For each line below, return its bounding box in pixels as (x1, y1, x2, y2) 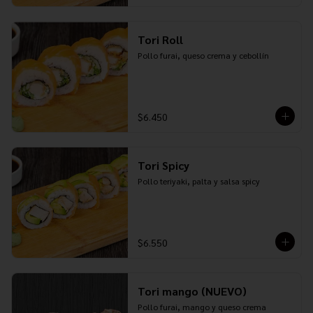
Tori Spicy (137, 158, 189, 173)
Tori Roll (137, 32, 183, 47)
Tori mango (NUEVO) (137, 284, 247, 298)
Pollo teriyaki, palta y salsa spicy (137, 175, 260, 187)
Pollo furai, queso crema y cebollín (137, 50, 269, 61)
